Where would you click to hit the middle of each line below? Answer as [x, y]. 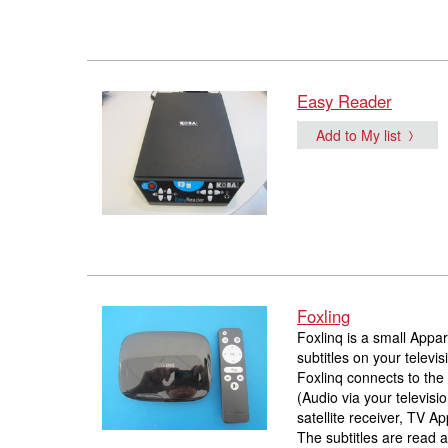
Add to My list [358, 135]
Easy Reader [344, 101]
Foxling [323, 315]
